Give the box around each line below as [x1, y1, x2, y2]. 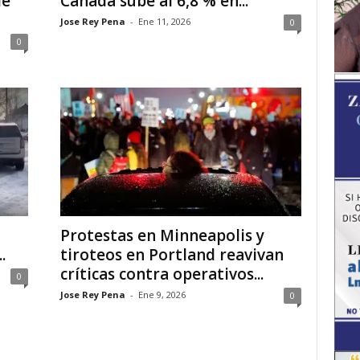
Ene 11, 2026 [137, 15, 190, 27]
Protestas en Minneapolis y [59, 225, 264, 246]
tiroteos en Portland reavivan [59, 244, 284, 265]
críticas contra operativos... [59, 264, 264, 284]
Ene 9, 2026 [137, 288, 186, 301]
